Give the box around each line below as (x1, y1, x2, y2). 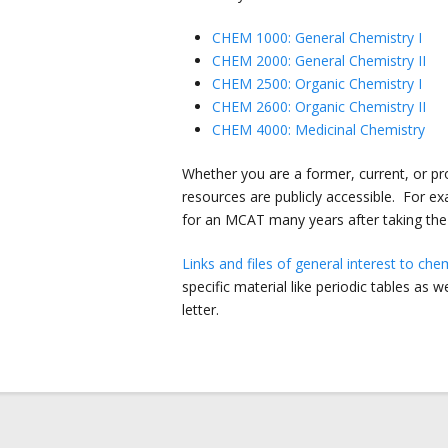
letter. (182, 300, 219, 319)
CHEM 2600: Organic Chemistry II (212, 97, 426, 116)
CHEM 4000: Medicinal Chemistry (212, 120, 425, 139)
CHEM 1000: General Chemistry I (212, 28, 422, 47)
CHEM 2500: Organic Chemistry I (212, 74, 422, 93)
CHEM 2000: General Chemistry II (212, 51, 426, 70)
